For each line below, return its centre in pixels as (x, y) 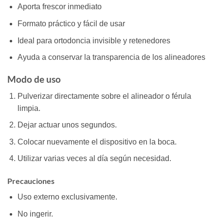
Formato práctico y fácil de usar (71, 24)
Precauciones (31, 181)
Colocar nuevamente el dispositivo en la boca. (97, 142)
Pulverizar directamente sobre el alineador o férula (104, 96)
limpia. (29, 108)
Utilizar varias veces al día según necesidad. (94, 159)
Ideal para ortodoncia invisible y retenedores (94, 40)
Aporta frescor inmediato (59, 7)
